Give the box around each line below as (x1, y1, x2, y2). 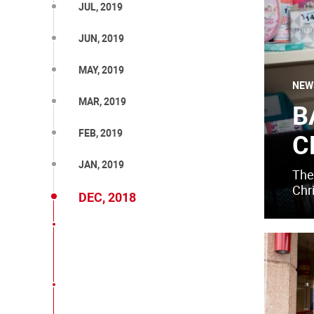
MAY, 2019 (78, 64, 124, 76)
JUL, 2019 (78, 1, 123, 13)
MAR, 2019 (78, 96, 126, 107)
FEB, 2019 (78, 128, 123, 139)
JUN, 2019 (78, 33, 124, 44)
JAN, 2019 (78, 159, 124, 170)
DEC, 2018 (78, 190, 136, 205)
